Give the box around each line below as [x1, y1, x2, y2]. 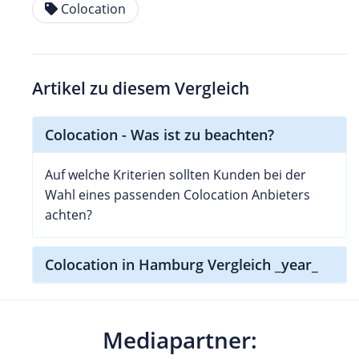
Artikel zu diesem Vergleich [32, 76, 249, 99]
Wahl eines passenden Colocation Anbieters [45, 185, 310, 204]
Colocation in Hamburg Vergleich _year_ [45, 254, 318, 274]
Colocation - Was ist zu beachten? [45, 124, 274, 144]
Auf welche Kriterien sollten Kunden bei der [45, 165, 306, 184]
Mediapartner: [102, 324, 257, 355]
